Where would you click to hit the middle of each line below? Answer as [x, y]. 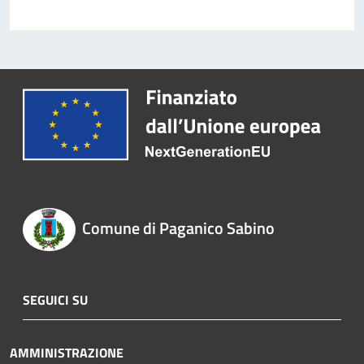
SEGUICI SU [55, 299]
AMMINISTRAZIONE [67, 352]
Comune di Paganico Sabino [178, 228]
